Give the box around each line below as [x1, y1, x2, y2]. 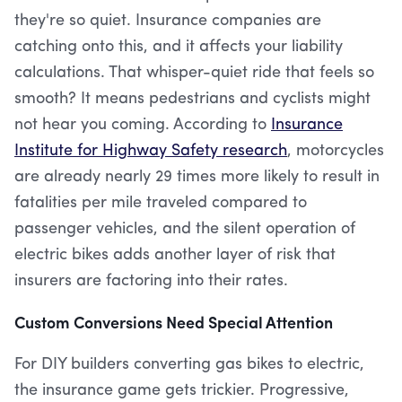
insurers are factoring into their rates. [14, 273, 288, 289]
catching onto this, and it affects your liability [14, 39, 343, 55]
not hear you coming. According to [14, 117, 271, 133]
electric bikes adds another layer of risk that [14, 247, 336, 263]
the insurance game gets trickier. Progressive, [14, 382, 349, 398]
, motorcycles [287, 143, 384, 159]
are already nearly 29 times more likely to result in [14, 169, 380, 185]
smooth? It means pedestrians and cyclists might [14, 91, 371, 107]
